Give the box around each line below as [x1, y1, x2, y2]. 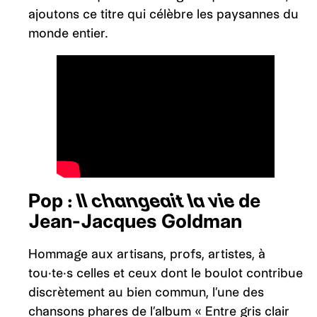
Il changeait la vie [77, 189, 234, 212]
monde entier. [28, 25, 108, 40]
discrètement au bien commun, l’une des [28, 284, 264, 299]
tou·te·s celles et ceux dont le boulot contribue [28, 265, 303, 280]
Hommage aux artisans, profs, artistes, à [28, 246, 265, 261]
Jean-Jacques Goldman [28, 209, 242, 233]
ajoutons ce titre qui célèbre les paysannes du [28, 6, 299, 21]
